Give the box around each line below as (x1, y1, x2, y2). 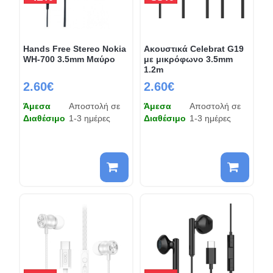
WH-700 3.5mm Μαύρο (23, 54, 115, 64)
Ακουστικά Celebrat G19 (144, 43, 244, 54)
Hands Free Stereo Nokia (23, 43, 126, 54)
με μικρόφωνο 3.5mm (144, 54, 233, 64)
